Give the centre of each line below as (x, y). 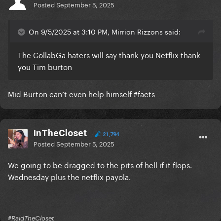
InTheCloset (60, 133)
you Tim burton (45, 66)
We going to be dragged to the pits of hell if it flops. (100, 165)
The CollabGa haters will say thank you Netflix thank (109, 55)
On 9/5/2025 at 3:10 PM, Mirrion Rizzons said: (105, 31)
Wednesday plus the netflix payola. (70, 176)
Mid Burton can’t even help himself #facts (81, 93)
